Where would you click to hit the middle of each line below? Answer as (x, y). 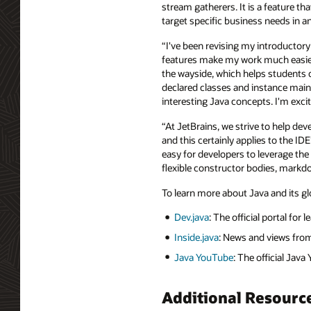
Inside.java (196, 237)
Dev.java (191, 217)
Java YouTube (203, 257)
